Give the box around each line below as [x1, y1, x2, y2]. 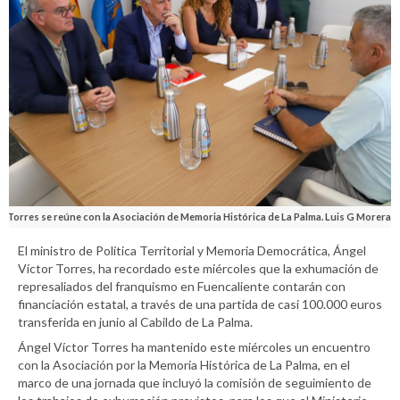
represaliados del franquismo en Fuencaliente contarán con [18, 278, 346, 294]
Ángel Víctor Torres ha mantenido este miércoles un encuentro [18, 338, 371, 354]
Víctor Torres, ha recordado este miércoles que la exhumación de [18, 260, 379, 276]
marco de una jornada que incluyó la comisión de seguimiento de [18, 374, 371, 390]
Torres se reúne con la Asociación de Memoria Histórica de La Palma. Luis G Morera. [7, 210, 393, 222]
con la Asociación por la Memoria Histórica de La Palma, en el [18, 356, 350, 372]
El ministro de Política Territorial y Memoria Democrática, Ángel [18, 242, 366, 258]
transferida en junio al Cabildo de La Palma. [18, 313, 253, 329]
